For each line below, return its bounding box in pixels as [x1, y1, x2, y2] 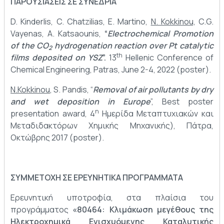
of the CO [10, 40, 49, 51]
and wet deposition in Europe [10, 96, 150, 107]
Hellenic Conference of [122, 52, 213, 63]
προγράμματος [10, 204, 73, 215]
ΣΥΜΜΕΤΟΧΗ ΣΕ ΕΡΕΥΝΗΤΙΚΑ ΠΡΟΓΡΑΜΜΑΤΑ [10, 172, 183, 183]
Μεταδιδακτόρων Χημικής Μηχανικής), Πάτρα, [10, 120, 213, 131]
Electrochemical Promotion [107, 28, 213, 39]
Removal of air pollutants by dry [93, 84, 213, 95]
